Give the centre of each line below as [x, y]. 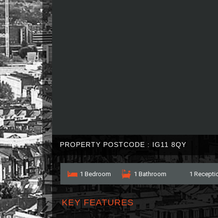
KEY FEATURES [98, 202]
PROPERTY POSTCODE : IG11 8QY [123, 145]
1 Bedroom [95, 174]
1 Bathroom [150, 174]
